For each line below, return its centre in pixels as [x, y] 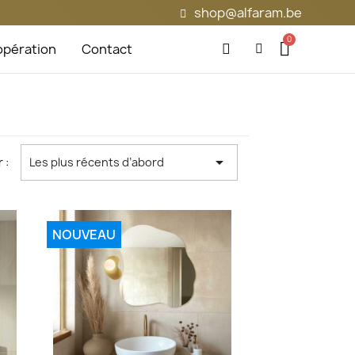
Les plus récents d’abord [97, 162]
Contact [107, 49]
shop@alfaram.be [248, 13]
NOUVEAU [84, 235]
